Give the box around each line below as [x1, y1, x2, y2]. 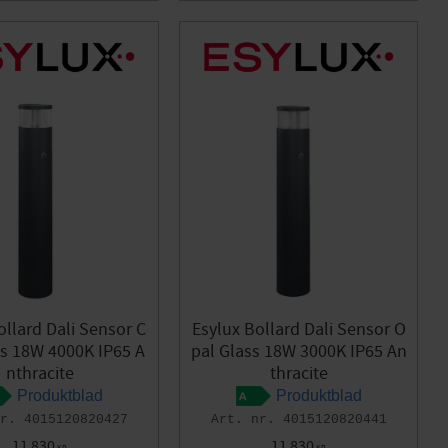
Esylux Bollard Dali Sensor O [191, 318, 406, 342]
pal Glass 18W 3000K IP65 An [190, 340, 407, 364]
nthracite [5, 362, 74, 386]
